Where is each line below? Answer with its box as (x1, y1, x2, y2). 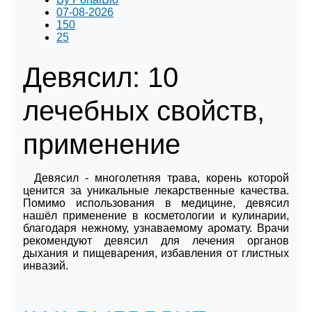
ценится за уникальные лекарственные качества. (23, 184, 289, 196)
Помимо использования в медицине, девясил (23, 196, 289, 209)
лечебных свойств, (23, 95, 265, 126)
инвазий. (23, 259, 68, 272)
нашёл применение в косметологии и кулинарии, (23, 209, 289, 221)
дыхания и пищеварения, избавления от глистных (23, 247, 289, 259)
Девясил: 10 (23, 61, 178, 93)
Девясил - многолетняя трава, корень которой (34, 171, 289, 184)
